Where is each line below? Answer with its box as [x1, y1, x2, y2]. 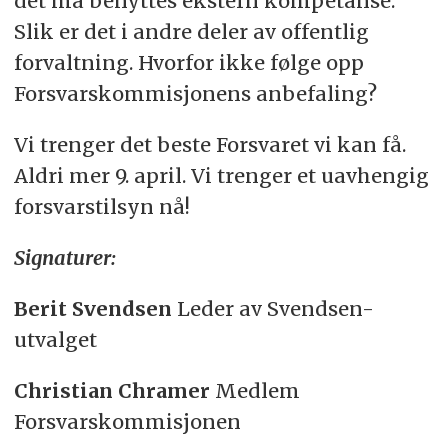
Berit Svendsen [13, 295, 172, 321]
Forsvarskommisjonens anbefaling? [13, 80, 382, 106]
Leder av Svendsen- [171, 295, 374, 321]
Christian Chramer [13, 377, 210, 403]
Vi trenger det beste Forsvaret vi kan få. [13, 131, 406, 157]
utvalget [13, 326, 97, 352]
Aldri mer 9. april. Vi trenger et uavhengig [13, 162, 429, 188]
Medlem [209, 377, 300, 403]
